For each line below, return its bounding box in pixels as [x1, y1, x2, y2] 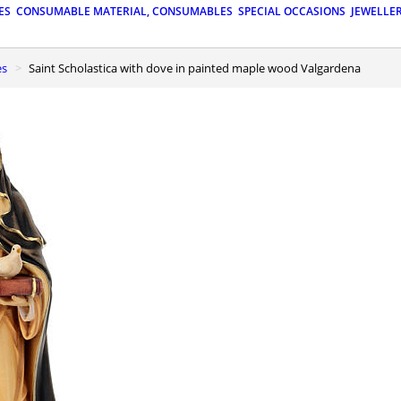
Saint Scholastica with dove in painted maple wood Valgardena [35, 59, 361, 76]
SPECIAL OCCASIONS [238, 4, 346, 20]
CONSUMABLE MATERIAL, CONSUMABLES [16, 4, 233, 20]
